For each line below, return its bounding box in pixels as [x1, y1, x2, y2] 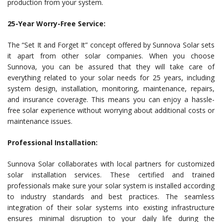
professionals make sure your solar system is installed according [7, 181, 215, 191]
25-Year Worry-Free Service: [7, 19, 106, 29]
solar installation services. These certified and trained [7, 170, 215, 180]
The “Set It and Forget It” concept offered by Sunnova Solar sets [7, 40, 215, 50]
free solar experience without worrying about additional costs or [7, 106, 215, 115]
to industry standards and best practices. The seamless [7, 192, 215, 202]
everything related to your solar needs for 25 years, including [7, 73, 215, 83]
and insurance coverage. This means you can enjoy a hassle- [7, 95, 215, 105]
